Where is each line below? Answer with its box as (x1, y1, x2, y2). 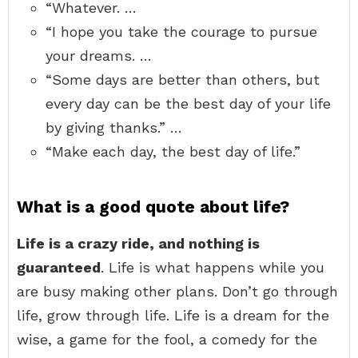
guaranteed (17, 259, 101, 276)
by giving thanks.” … (46, 119, 182, 136)
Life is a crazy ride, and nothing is (17, 235, 260, 252)
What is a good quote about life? (17, 197, 289, 217)
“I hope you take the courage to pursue (46, 23, 317, 40)
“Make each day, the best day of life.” (46, 143, 300, 160)
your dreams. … (46, 47, 152, 64)
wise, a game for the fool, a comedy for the (17, 331, 317, 348)
